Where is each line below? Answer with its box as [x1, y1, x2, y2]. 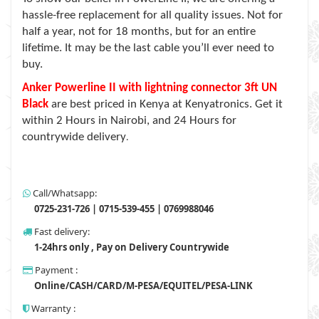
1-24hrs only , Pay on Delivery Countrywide [32, 241, 229, 253]
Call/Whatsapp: [31, 187, 97, 199]
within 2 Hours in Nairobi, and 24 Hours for [22, 115, 236, 127]
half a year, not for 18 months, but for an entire [22, 26, 256, 38]
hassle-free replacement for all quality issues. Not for [22, 9, 283, 21]
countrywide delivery [22, 131, 126, 143]
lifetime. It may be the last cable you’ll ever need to [22, 42, 274, 54]
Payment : [33, 263, 78, 276]
